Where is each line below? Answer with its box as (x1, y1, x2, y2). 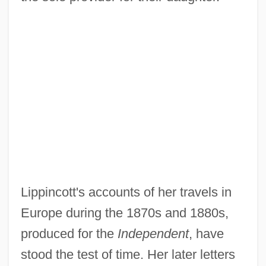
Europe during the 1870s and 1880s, (20, 205, 229, 221)
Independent (117, 226, 189, 242)
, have (188, 226, 224, 242)
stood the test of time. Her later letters (20, 247, 235, 262)
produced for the (20, 226, 118, 242)
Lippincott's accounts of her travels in (20, 185, 232, 200)
